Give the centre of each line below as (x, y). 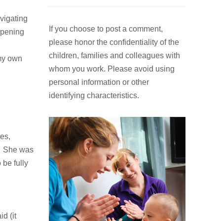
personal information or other (99, 69)
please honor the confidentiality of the (114, 29)
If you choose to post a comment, (106, 16)
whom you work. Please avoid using (111, 55)
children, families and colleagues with (114, 42)
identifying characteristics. (94, 82)
